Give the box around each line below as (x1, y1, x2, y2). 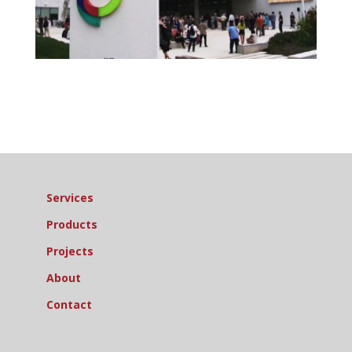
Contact (46, 296, 92, 312)
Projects (46, 243, 93, 258)
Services (46, 189, 93, 205)
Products (46, 216, 97, 232)
